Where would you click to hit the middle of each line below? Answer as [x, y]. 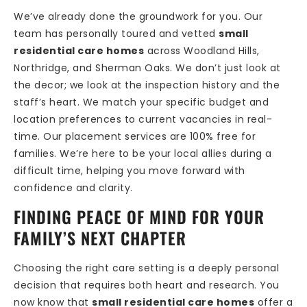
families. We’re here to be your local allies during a [143, 153]
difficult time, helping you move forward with [130, 170]
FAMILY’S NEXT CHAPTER [100, 237]
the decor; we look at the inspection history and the [147, 85]
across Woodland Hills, [202, 50]
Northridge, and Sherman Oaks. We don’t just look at [147, 67]
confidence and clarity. [73, 187]
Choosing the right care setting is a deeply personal [146, 268]
